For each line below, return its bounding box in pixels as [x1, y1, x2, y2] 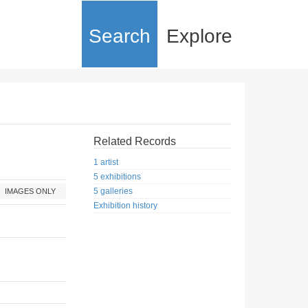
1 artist [93, 157, 118, 168]
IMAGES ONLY [5, 187, 56, 195]
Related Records [93, 135, 176, 147]
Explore [166, 25, 232, 47]
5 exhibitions [93, 172, 141, 182]
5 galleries [93, 186, 133, 197]
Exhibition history [93, 201, 157, 211]
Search [89, 25, 151, 47]
